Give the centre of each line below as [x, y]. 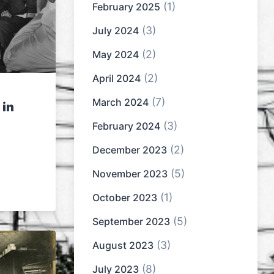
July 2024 [116, 31]
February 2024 [126, 126]
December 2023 [130, 150]
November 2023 [130, 174]
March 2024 [120, 102]
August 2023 [123, 246]
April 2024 [117, 79]
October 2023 [125, 198]
